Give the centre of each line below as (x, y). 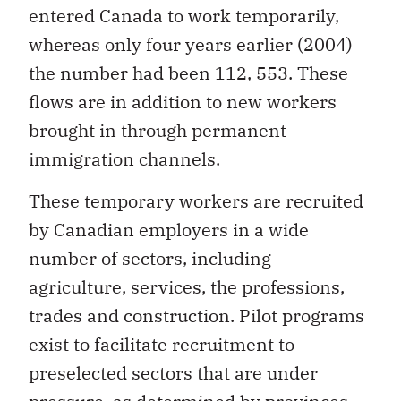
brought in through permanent (158, 131)
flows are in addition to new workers (183, 102)
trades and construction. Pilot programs (196, 315)
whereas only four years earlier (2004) (191, 45)
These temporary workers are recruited (196, 200)
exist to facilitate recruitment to (162, 344)
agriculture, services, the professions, (187, 286)
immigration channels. (124, 159)
